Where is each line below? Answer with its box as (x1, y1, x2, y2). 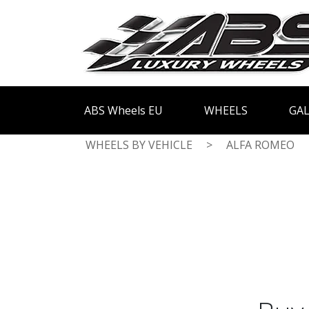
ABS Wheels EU (84, 103, 163, 118)
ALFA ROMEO (226, 137, 295, 152)
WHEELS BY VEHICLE (86, 137, 192, 152)
